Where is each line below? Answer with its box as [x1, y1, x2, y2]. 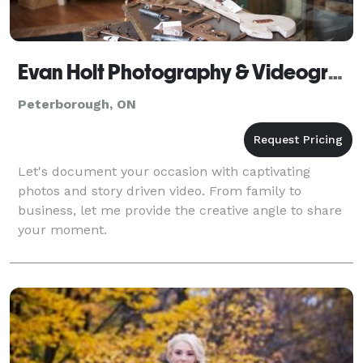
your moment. [18, 221, 107, 237]
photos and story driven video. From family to [18, 182, 301, 199]
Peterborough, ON [18, 96, 136, 112]
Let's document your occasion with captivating [18, 163, 310, 179]
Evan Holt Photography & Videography [328, 59, 343, 84]
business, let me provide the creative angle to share [18, 202, 342, 218]
